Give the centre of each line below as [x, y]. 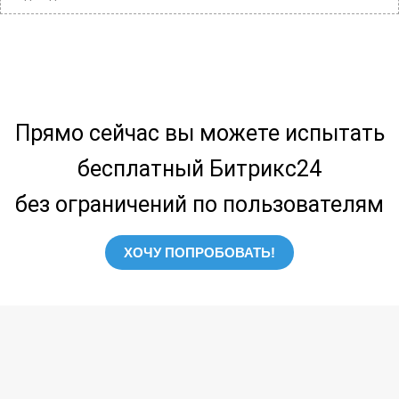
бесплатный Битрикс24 [199, 169]
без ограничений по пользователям [199, 205]
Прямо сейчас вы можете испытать [199, 134]
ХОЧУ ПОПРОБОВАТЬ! [199, 253]
